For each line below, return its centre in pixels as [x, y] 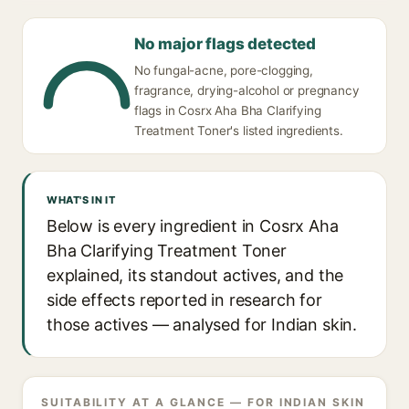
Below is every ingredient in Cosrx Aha [193, 226]
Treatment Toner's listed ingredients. [239, 131]
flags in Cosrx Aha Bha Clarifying [228, 110]
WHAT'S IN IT [81, 200]
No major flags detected [225, 44]
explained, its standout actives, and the [195, 275]
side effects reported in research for [184, 300]
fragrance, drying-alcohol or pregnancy [247, 90]
